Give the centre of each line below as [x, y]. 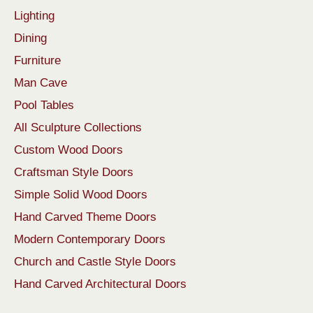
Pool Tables [44, 105]
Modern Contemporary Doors [90, 240]
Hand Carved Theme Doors [85, 217]
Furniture [37, 61]
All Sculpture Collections [78, 128]
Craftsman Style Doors [74, 173]
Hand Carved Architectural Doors [100, 284]
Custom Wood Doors [68, 150]
